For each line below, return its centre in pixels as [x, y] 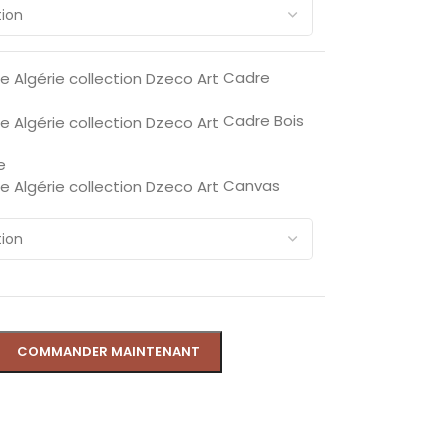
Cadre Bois [263, 121]
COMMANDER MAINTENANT [108, 351]
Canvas [251, 185]
